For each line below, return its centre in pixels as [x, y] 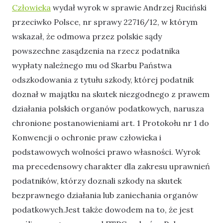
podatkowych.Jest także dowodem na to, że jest [103, 209]
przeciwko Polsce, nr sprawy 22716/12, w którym [105, 22]
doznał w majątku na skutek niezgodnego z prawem [111, 94]
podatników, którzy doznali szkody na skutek [97, 180]
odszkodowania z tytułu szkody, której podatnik [103, 79]
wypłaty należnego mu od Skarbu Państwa [92, 65]
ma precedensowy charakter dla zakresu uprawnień [111, 166]
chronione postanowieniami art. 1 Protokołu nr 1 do [111, 123]
